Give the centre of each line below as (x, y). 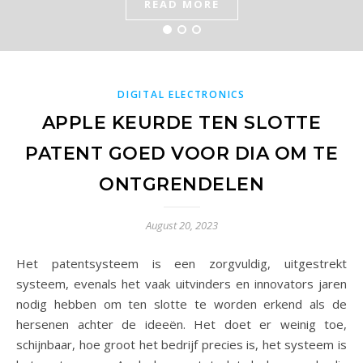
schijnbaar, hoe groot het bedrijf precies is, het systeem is (181, 344)
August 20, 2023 (181, 225)
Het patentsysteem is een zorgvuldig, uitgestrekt (21, 263)
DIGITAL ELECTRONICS (181, 94)
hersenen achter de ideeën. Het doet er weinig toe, (181, 324)
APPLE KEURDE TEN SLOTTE (181, 123)
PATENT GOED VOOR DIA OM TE (181, 154)
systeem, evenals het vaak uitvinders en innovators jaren (181, 284)
